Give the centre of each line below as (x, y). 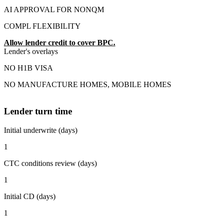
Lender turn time (38, 111)
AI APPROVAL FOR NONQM (54, 10)
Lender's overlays (31, 52)
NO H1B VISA (28, 68)
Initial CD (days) (30, 196)
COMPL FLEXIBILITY (42, 26)
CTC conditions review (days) (50, 163)
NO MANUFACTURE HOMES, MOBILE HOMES (88, 85)
